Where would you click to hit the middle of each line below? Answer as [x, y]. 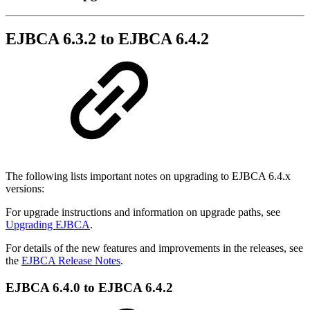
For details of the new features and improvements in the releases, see [154, 248]
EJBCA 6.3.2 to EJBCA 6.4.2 [107, 39]
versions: [25, 189]
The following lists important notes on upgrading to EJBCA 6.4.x [148, 176]
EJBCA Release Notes [71, 261]
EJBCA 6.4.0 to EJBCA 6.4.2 [89, 288]
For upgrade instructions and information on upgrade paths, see [143, 212]
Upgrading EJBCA [48, 225]
